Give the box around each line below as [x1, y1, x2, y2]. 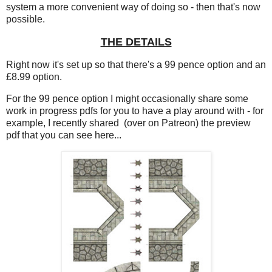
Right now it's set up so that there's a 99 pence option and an [6, 59, 266, 70]
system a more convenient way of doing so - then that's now [6, 2, 260, 13]
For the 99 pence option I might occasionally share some [6, 93, 248, 104]
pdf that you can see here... [6, 129, 121, 140]
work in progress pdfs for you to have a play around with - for [6, 105, 263, 116]
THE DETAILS [100, 36, 172, 49]
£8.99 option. [6, 71, 62, 82]
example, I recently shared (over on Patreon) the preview [6, 117, 251, 128]
